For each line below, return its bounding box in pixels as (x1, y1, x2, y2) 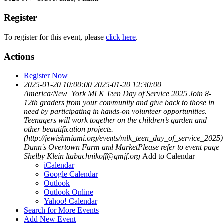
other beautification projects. (24, 125, 113, 134)
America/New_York (24, 89, 86, 98)
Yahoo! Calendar (44, 197, 97, 206)
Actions (4, 51, 34, 62)
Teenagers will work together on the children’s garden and (24, 116, 207, 125)
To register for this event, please (4, 32, 106, 41)
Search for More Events (24, 206, 99, 215)
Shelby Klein (24, 152, 64, 161)
